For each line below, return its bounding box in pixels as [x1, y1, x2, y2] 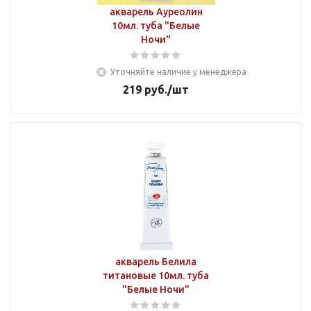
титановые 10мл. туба [103, 270, 209, 281]
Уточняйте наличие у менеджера [110, 67, 246, 76]
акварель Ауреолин [109, 6, 203, 17]
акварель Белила [115, 256, 196, 267]
